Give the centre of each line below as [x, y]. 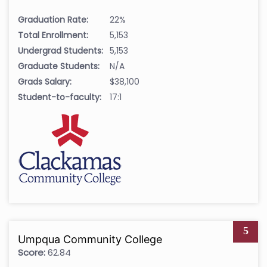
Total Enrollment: [53, 35]
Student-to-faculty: [60, 97]
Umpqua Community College [90, 239]
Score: [32, 252]
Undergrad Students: [60, 50]
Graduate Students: [59, 66]
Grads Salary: [45, 81]
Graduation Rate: [53, 19]
